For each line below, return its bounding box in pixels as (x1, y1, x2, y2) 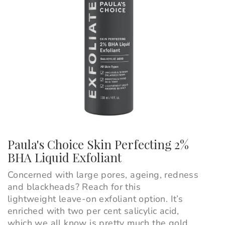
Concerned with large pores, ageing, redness (8, 169, 199, 181)
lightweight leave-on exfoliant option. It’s (8, 193, 183, 205)
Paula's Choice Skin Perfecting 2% (8, 136, 189, 153)
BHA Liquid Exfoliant (8, 149, 122, 166)
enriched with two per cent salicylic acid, (8, 205, 179, 217)
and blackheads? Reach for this (8, 181, 141, 193)
